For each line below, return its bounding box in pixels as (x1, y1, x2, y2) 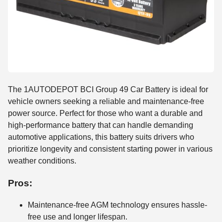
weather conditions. (8, 157, 76, 166)
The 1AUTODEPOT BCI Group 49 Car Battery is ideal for (8, 85, 208, 94)
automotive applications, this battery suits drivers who (8, 133, 194, 142)
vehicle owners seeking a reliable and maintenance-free (8, 97, 204, 106)
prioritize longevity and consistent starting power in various (8, 145, 213, 154)
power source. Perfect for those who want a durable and (8, 109, 203, 118)
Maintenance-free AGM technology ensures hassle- (28, 201, 207, 210)
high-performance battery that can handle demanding (8, 121, 193, 130)
